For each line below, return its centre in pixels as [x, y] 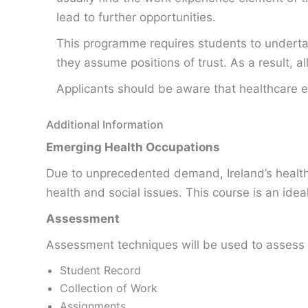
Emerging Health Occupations [133, 147]
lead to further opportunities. [136, 17]
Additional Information [105, 124]
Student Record [100, 270]
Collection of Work [109, 288]
